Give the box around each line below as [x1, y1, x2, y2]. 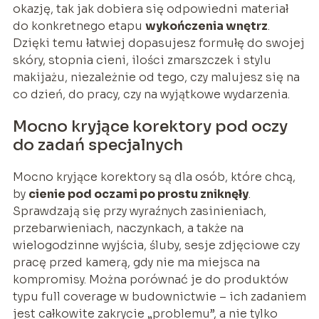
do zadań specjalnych [12, 135, 183, 155]
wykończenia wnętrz [145, 18, 268, 33]
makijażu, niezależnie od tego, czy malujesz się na [12, 69, 300, 85]
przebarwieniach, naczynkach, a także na [12, 220, 244, 236]
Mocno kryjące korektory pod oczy [12, 116, 288, 136]
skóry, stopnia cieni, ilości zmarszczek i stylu [12, 52, 271, 68]
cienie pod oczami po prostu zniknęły [28, 186, 249, 202]
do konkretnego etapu [12, 18, 145, 33]
